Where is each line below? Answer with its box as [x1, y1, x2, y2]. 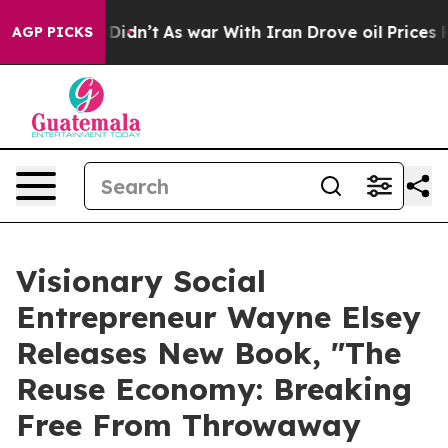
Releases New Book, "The [16, 334, 401, 372]
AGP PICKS [12, 23, 93, 41]
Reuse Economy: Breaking [16, 370, 412, 408]
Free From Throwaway [16, 406, 361, 444]
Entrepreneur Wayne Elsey [16, 298, 421, 336]
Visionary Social [16, 262, 266, 300]
